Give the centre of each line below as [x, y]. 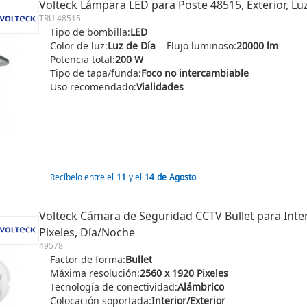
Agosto [183, 177]
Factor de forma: [88, 259]
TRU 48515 [60, 18]
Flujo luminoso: [201, 46]
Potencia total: [83, 59]
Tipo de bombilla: [90, 32]
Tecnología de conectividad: [114, 287]
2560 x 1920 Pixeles [184, 273]
